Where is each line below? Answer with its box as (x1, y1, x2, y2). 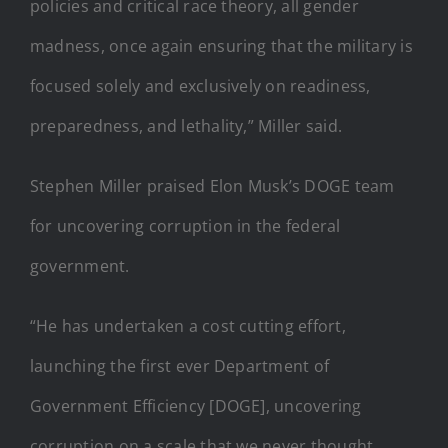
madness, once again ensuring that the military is (30, 34, 413, 57)
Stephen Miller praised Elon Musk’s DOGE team (30, 174, 395, 197)
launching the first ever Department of (30, 354, 330, 377)
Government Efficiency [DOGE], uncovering (30, 394, 362, 417)
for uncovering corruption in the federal (30, 214, 341, 237)
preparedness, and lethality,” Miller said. (30, 114, 343, 137)
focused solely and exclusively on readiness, (30, 74, 371, 97)
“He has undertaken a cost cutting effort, (30, 314, 346, 337)
